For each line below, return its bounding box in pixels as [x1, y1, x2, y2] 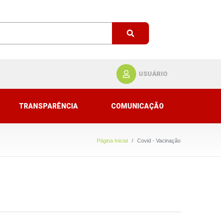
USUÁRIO [139, 70, 168, 77]
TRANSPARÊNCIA [18, 102, 78, 110]
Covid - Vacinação [137, 138, 181, 144]
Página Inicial [96, 138, 128, 144]
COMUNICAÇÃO [111, 102, 164, 110]
